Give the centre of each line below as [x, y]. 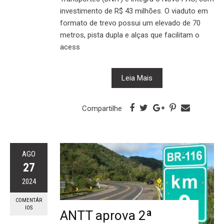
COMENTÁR [29, 200]
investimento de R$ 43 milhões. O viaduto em [134, 11]
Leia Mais [137, 78]
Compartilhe [102, 109]
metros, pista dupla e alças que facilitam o [130, 35]
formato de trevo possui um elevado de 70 [130, 23]
